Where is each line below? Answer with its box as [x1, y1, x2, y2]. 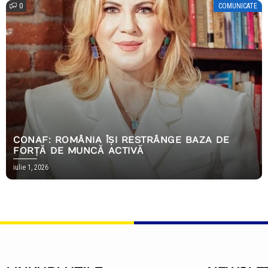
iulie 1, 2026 [13, 163, 48, 172]
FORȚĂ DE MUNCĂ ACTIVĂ [13, 145, 144, 156]
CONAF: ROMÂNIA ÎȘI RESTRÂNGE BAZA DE [13, 134, 229, 145]
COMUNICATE [218, 1, 257, 10]
